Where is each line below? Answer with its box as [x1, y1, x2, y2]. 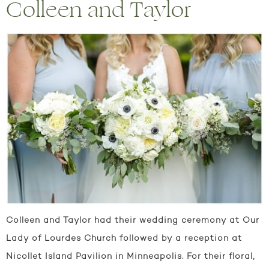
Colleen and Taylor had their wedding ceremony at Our [6, 216, 259, 225]
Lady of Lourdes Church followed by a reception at [6, 234, 242, 243]
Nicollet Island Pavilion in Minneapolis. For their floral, [6, 252, 255, 261]
